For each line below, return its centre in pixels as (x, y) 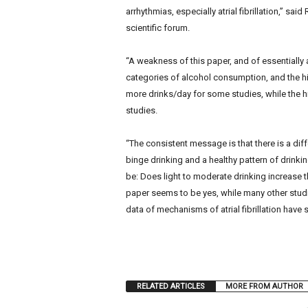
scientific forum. (157, 28)
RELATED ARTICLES (170, 287)
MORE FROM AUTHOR (264, 287)
